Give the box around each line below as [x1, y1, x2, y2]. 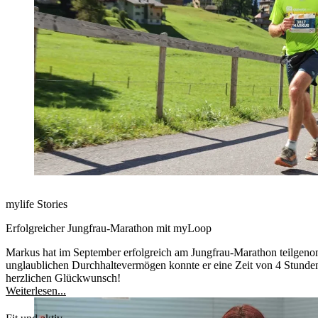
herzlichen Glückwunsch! [6, 272, 121, 284]
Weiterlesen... [6, 285, 66, 297]
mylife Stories [6, 198, 67, 210]
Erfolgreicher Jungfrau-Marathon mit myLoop [6, 222, 212, 234]
